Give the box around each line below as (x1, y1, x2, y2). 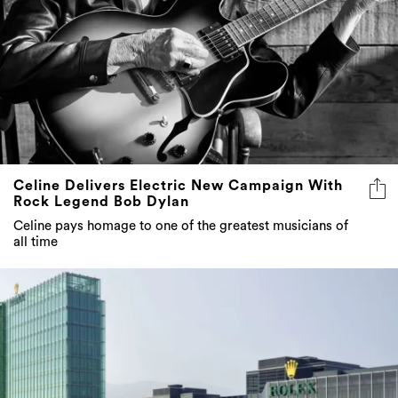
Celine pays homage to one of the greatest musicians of (13, 219, 348, 233)
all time (13, 235, 58, 249)
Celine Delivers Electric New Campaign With (13, 178, 343, 193)
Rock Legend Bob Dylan (13, 194, 189, 209)
